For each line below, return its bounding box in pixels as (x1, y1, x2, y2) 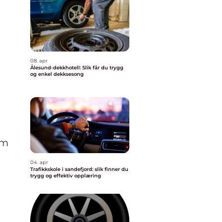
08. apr (30, 57, 48, 64)
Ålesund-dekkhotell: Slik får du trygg (30, 64, 123, 71)
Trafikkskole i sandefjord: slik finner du (30, 166, 128, 172)
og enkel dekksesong (30, 71, 84, 77)
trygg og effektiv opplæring (30, 172, 101, 179)
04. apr (30, 159, 48, 166)
